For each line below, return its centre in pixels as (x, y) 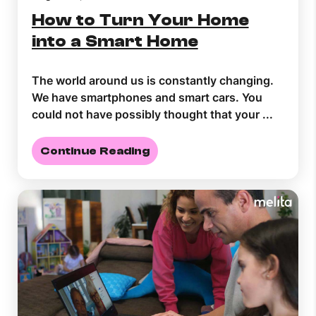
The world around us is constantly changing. (153, 81)
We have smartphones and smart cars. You (147, 98)
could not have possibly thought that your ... (152, 115)
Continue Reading (95, 151)
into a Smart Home (115, 42)
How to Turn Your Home (140, 20)
